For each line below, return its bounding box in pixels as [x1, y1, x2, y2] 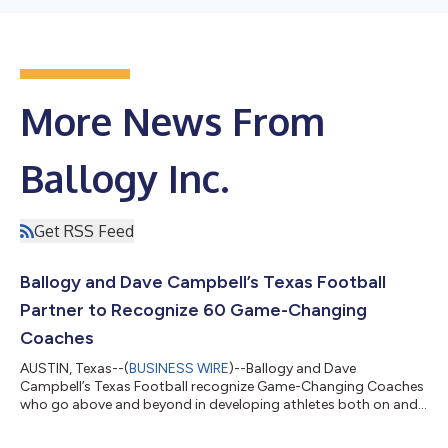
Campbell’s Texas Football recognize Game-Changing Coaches [20, 377, 424, 395]
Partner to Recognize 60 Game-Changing [20, 298, 367, 321]
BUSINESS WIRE [129, 359, 229, 377]
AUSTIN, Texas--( [20, 359, 129, 377]
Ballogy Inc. [20, 153, 229, 202]
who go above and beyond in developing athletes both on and [20, 395, 418, 413]
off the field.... [20, 413, 105, 431]
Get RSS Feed [34, 220, 134, 241]
